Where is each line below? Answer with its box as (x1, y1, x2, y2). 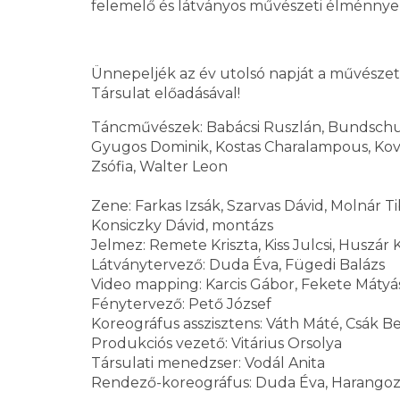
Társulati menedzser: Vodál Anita (91, 354, 325, 371)
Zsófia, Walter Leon (91, 158, 228, 175)
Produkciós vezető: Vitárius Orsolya (91, 335, 342, 352)
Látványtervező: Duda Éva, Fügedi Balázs (91, 256, 385, 273)
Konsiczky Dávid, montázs (91, 217, 273, 234)
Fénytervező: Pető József (91, 296, 271, 312)
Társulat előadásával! (91, 85, 240, 102)
